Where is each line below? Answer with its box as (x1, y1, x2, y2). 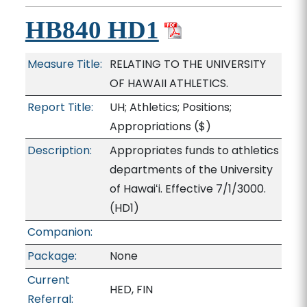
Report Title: (27, 99, 93, 115)
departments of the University (109, 162, 273, 177)
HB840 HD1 (25, 16, 159, 44)
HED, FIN (109, 282, 153, 297)
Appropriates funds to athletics (109, 143, 279, 158)
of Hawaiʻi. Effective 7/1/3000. (109, 181, 266, 197)
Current (27, 272, 70, 288)
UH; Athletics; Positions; (109, 99, 232, 115)
